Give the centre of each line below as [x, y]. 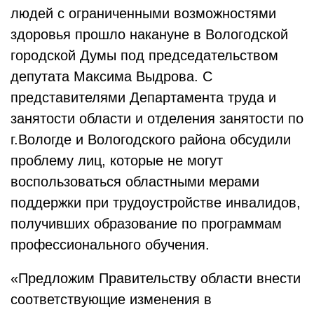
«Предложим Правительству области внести [156, 278]
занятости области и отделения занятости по [157, 118]
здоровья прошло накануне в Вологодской [149, 34]
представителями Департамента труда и [143, 97]
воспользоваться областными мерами [135, 181]
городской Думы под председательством [144, 55]
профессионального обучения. [110, 244]
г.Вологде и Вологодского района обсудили [151, 139]
